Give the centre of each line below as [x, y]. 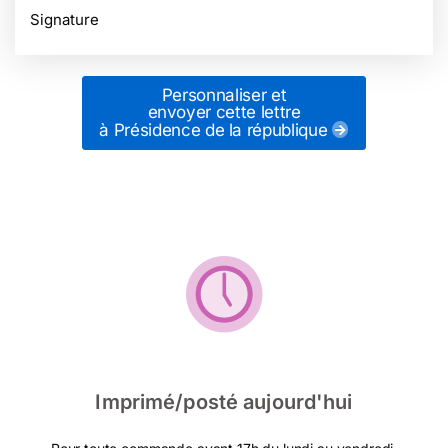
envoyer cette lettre [224, 112]
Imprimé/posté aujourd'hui [224, 402]
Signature [64, 19]
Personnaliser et [224, 95]
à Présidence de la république [215, 130]
